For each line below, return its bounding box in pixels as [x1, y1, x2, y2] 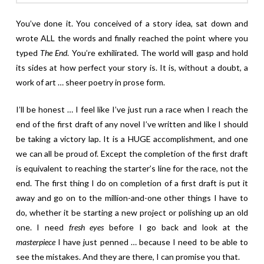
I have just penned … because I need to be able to [55, 236, 249, 247]
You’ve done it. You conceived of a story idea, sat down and [15, 18, 249, 28]
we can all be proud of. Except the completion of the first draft [15, 148, 249, 159]
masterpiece [15, 236, 55, 247]
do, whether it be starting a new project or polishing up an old [15, 207, 249, 217]
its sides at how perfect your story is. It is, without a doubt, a [15, 62, 249, 72]
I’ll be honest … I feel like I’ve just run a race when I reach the [15, 104, 249, 114]
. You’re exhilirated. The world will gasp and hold [67, 47, 249, 58]
